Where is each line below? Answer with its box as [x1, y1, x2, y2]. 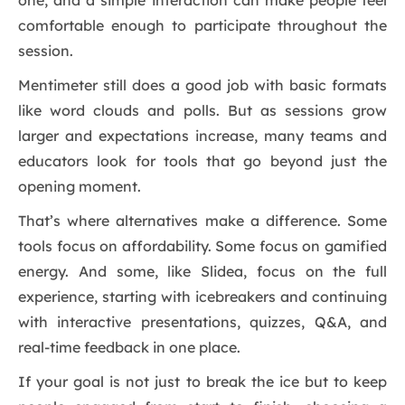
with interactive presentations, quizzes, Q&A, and [18, 313, 387, 332]
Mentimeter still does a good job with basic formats [18, 76, 387, 95]
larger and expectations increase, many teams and [18, 127, 387, 146]
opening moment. [18, 177, 141, 196]
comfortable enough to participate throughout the [18, 16, 387, 35]
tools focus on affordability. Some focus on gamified [18, 237, 387, 256]
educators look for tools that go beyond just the [18, 152, 387, 171]
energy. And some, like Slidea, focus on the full [18, 262, 387, 281]
